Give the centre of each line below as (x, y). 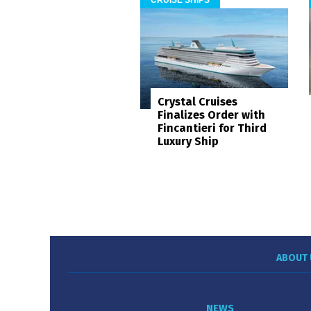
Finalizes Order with (211, 115)
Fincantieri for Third (212, 128)
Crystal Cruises (197, 101)
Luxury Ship (188, 141)
